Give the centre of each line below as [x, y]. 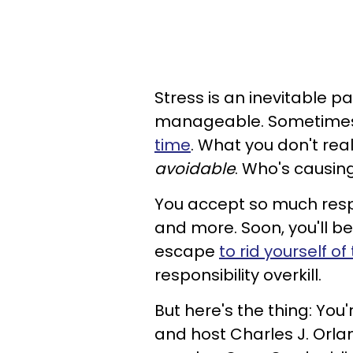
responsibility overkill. [238, 275]
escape [187, 251]
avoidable [195, 169]
